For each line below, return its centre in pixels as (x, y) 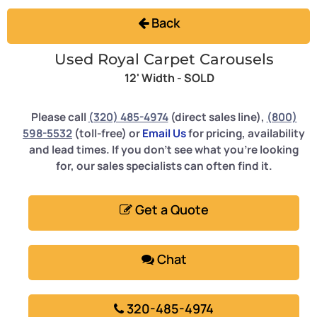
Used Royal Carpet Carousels (164, 59)
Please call (59, 117)
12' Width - (154, 77)
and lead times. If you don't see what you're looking (164, 149)
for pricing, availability (246, 133)
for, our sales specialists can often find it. (164, 166)
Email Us (164, 133)
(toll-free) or (107, 133)
